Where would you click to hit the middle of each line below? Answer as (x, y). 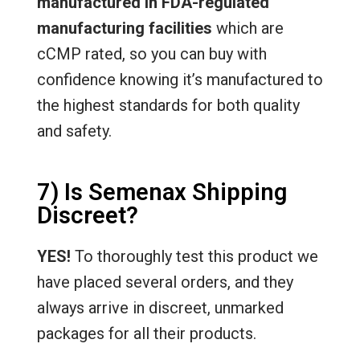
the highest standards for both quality (168, 105)
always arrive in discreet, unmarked (160, 307)
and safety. (74, 131)
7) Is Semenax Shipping (162, 192)
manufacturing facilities (124, 28)
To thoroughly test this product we (194, 256)
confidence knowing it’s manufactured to (180, 79)
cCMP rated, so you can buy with (151, 53)
